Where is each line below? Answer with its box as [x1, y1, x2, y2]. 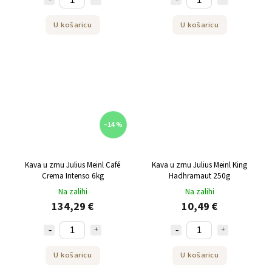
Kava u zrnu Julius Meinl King [152, 158, 247, 171]
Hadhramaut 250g [169, 169, 230, 182]
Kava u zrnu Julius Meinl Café [25, 158, 120, 171]
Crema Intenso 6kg [41, 169, 104, 182]
